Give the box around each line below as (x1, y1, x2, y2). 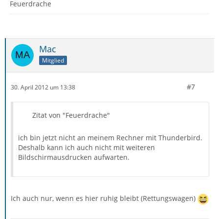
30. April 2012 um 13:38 (11, 83, 75, 91)
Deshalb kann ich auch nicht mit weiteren (18, 143, 155, 152)
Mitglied (42, 56, 64, 65)
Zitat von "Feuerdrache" (32, 110, 110, 120)
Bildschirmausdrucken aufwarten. (18, 153, 130, 162)
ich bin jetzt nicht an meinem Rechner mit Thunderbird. (18, 133, 202, 142)
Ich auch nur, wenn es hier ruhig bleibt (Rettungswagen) (11, 194, 197, 203)
